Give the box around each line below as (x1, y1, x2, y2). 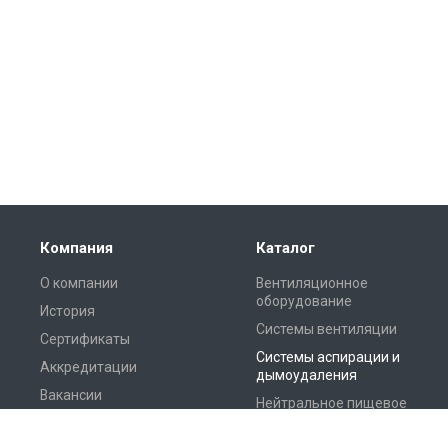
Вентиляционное (256, 275, 368, 291)
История (40, 303, 95, 319)
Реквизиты (40, 415, 112, 431)
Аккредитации (40, 359, 137, 375)
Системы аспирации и (256, 349, 400, 365)
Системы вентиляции (256, 321, 397, 337)
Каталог (256, 239, 315, 257)
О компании (40, 275, 118, 291)
